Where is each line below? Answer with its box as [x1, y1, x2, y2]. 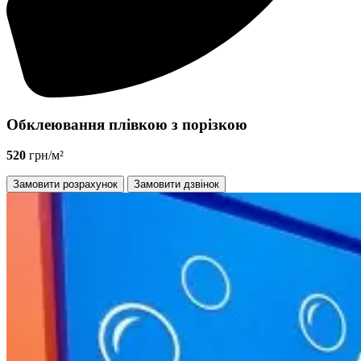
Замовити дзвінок [134, 178, 219, 191]
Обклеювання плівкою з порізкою [6, 115, 247, 133]
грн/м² [26, 148, 64, 163]
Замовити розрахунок [13, 178, 118, 191]
